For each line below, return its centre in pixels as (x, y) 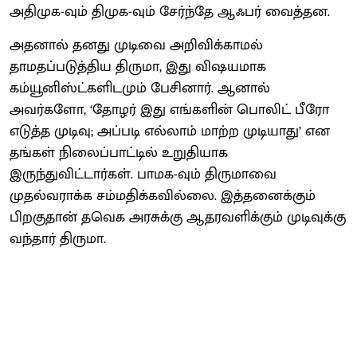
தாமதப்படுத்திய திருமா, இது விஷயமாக (138, 67)
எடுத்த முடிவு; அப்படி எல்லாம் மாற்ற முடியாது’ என (170, 131)
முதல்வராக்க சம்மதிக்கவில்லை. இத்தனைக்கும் (163, 196)
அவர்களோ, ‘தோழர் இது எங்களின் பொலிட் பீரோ (169, 110)
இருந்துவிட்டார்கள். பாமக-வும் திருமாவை (143, 174)
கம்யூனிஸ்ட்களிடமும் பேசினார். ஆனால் (140, 88)
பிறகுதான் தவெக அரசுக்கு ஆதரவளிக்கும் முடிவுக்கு (178, 217)
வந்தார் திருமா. (58, 239)
